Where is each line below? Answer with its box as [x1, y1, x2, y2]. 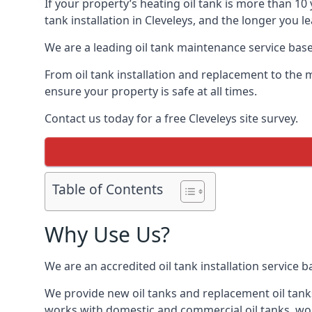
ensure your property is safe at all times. [45, 84, 257, 99]
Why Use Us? [45, 220, 170, 249]
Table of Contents [52, 180, 163, 199]
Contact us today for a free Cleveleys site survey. [45, 111, 298, 126]
